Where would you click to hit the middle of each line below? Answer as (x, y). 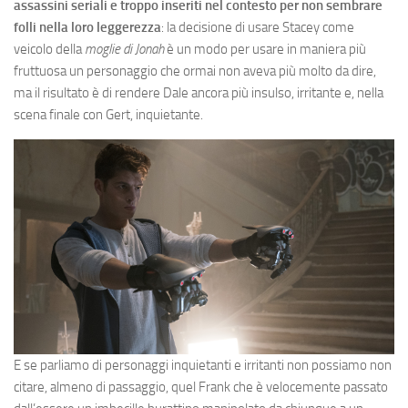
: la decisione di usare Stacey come (258, 27)
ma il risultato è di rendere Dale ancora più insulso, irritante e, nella (199, 92)
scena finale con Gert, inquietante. (108, 114)
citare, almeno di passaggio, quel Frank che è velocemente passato (201, 387)
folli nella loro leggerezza (87, 27)
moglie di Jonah (124, 49)
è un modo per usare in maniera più (265, 49)
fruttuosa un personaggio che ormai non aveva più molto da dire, (195, 71)
